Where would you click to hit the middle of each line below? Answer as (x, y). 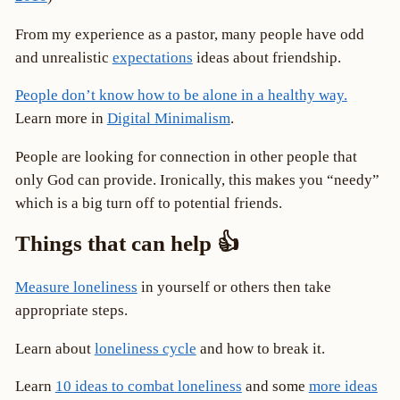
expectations (152, 57)
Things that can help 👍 (127, 243)
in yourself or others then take (234, 287)
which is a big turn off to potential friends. (148, 204)
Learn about (54, 348)
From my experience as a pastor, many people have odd (189, 34)
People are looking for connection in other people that (186, 157)
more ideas (343, 387)
